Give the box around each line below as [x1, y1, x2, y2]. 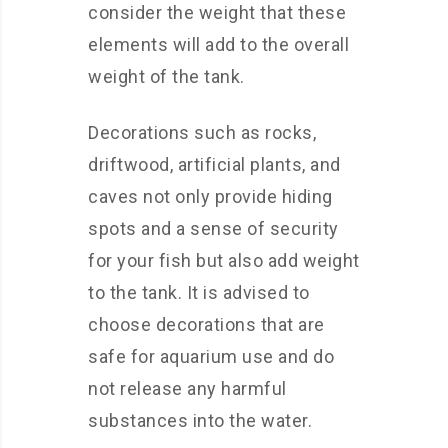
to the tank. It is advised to [88, 282, 310, 303]
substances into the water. [88, 410, 312, 431]
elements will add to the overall [88, 34, 349, 55]
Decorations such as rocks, [88, 122, 316, 143]
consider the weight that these [88, 2, 346, 23]
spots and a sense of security [88, 218, 339, 239]
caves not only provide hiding [88, 186, 333, 207]
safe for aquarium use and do [88, 346, 334, 367]
